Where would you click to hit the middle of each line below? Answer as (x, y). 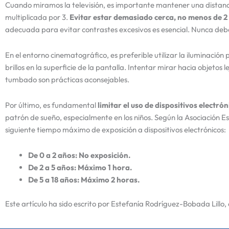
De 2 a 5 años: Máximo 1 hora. (80, 168)
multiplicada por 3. (37, 17)
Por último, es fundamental (51, 105)
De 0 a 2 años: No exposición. (79, 155)
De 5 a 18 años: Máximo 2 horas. (84, 180)
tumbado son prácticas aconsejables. (67, 79)
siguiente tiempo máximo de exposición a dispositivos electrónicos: (116, 130)
